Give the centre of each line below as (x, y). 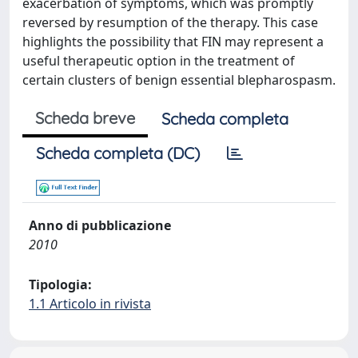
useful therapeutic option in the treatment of (159, 61)
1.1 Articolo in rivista (90, 304)
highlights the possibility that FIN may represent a (173, 42)
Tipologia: (60, 284)
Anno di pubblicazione (100, 225)
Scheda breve (85, 118)
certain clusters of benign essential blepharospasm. (179, 80)
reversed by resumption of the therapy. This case (170, 22)
